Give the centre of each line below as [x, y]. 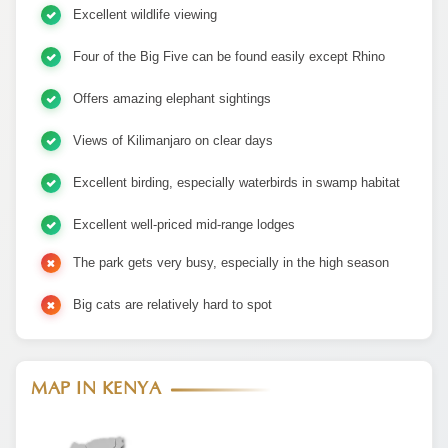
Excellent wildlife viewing [145, 14]
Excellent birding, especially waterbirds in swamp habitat [236, 182]
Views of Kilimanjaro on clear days [173, 140]
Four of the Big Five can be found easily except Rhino [229, 56]
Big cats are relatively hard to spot [172, 304]
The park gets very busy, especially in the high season [231, 262]
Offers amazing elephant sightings [172, 98]
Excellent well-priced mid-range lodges [184, 224]
